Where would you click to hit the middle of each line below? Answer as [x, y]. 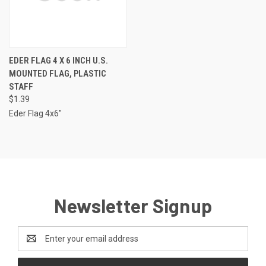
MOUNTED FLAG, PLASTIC [58, 73]
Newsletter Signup [133, 205]
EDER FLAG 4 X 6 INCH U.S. [58, 60]
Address [34, 244]
